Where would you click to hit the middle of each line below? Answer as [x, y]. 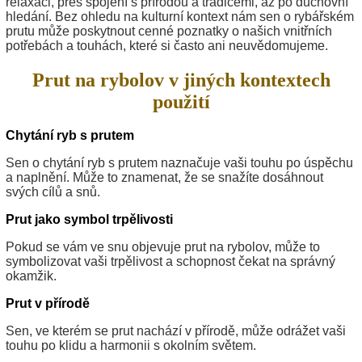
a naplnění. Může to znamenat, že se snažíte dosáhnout [164, 178]
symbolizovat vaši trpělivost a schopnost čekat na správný [170, 262]
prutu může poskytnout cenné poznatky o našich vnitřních [169, 31]
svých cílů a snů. [53, 192]
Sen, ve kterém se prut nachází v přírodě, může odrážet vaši [176, 331]
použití [181, 101]
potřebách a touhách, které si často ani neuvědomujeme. [167, 45]
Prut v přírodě [48, 304]
